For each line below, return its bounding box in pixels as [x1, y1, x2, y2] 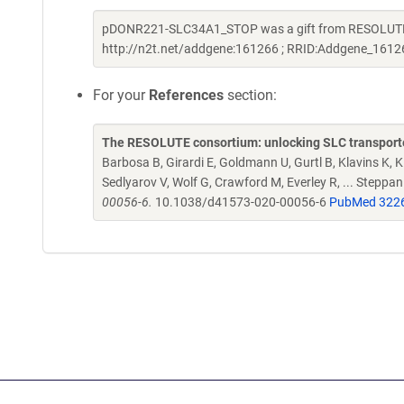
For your [93, 87, 149, 104]
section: [224, 87, 277, 104]
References [149, 87, 224, 104]
